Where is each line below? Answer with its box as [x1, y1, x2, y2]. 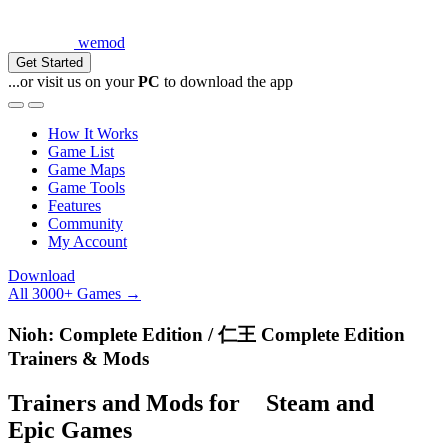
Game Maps [48, 161, 125, 178]
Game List [48, 143, 114, 160]
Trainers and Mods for [8, 389, 246, 416]
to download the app [160, 73, 293, 90]
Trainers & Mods [8, 347, 149, 369]
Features [48, 197, 101, 214]
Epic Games [8, 416, 132, 443]
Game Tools [48, 179, 125, 196]
